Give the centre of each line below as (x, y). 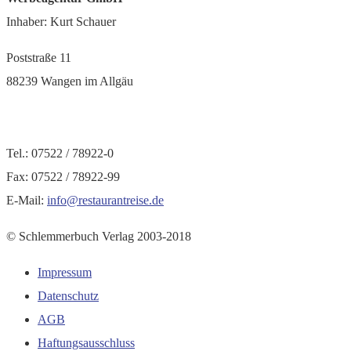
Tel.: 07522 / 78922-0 (60, 154)
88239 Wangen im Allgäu (70, 81)
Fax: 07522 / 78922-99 (63, 177)
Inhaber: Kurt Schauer (61, 22)
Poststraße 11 (39, 58)
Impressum (65, 273)
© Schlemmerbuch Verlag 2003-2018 (99, 237)
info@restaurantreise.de (105, 201)
